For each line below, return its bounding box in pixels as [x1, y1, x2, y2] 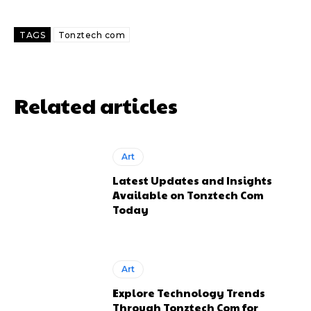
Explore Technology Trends [112, 285, 266, 301]
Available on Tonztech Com [112, 187, 264, 203]
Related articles [14, 91, 178, 120]
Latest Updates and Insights [112, 173, 273, 188]
